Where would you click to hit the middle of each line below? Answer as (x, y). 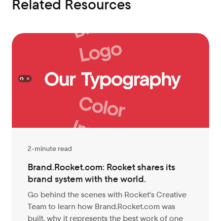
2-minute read (50, 148)
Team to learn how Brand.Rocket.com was (101, 206)
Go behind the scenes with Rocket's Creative (107, 195)
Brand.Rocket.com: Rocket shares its (101, 167)
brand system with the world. (87, 179)
